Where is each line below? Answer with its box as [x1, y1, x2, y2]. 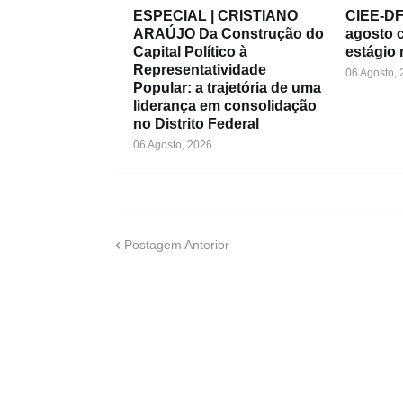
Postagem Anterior [123, 237, 229, 252]
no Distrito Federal [132, 116, 259, 131]
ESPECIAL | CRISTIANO [132, 8, 298, 23]
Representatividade [132, 62, 266, 77]
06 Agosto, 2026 [132, 139, 212, 151]
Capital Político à [132, 44, 247, 59]
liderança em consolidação [132, 98, 317, 113]
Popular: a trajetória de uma [132, 80, 321, 95]
